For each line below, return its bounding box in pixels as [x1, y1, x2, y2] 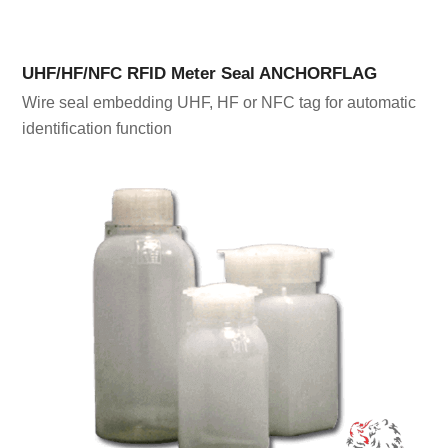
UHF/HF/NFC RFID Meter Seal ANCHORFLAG [22, 62, 378, 83]
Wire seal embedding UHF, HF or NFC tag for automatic [22, 93, 417, 111]
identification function [22, 119, 173, 137]
